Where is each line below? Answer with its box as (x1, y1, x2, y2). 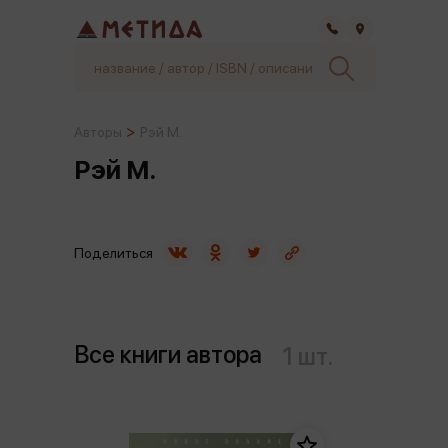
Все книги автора (74, 340, 262, 369)
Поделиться (74, 244, 153, 261)
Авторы (74, 123, 122, 140)
